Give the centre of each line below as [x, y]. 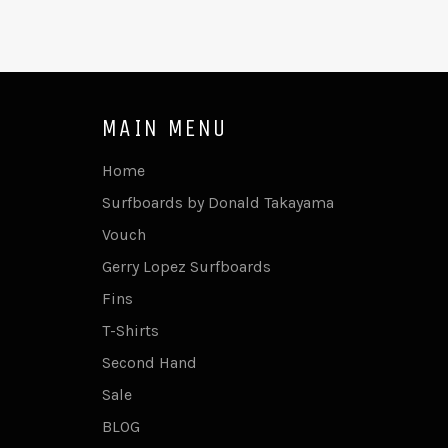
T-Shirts [130, 330]
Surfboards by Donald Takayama [218, 202]
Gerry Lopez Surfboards [186, 266]
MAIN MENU [165, 127]
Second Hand [149, 362]
